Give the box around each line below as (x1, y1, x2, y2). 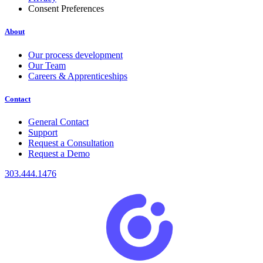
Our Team (28, 60, 66, 70)
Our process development (28, 49, 123, 60)
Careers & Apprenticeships (28, 70, 127, 81)
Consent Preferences (28, 4, 104, 14)
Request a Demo (28, 148, 90, 159)
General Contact (28, 116, 89, 127)
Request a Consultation (28, 137, 114, 148)
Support (28, 127, 58, 137)
